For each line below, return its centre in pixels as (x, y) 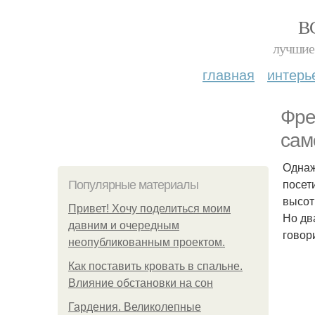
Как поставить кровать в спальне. (155, 266)
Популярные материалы (133, 185)
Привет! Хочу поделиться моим (149, 208)
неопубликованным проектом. (147, 242)
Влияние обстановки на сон (141, 283)
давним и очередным (124, 225)
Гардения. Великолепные (135, 307)
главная (229, 74)
